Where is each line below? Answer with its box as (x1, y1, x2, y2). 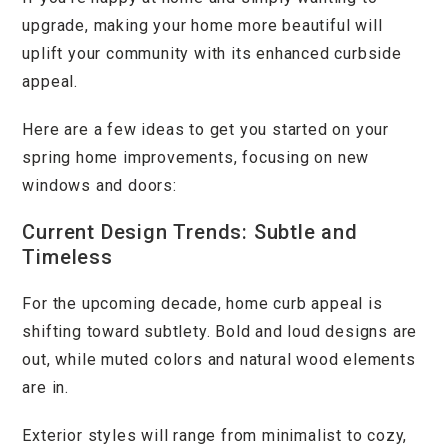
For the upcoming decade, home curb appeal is (22, 293, 383, 313)
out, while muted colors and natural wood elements (22, 349, 416, 369)
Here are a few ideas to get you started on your (22, 119, 390, 139)
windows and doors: (22, 175, 177, 195)
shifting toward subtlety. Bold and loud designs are (22, 321, 418, 341)
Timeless (22, 244, 113, 269)
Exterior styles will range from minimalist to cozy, (22, 425, 408, 445)
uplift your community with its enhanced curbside (22, 43, 402, 63)
